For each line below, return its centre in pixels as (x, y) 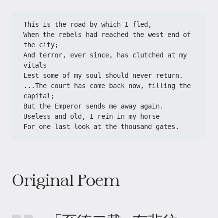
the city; (41, 45)
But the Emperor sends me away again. (93, 106)
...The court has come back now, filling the (107, 86)
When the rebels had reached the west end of (107, 35)
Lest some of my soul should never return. (103, 75)
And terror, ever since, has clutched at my (105, 55)
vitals (35, 65)
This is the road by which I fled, (88, 24)
